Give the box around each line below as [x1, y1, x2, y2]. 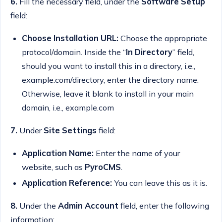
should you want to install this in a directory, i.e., [21, 60, 195, 71]
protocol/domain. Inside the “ [21, 47, 126, 57]
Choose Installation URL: [21, 33, 118, 43]
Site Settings [44, 125, 97, 135]
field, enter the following [118, 200, 209, 211]
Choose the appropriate [118, 33, 207, 43]
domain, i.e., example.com [21, 102, 114, 112]
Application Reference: [21, 177, 114, 188]
